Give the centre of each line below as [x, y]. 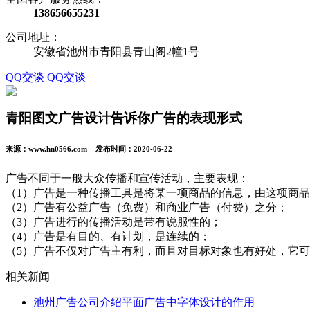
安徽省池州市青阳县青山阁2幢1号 [116, 52]
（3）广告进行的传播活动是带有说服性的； [113, 221]
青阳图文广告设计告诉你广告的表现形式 [124, 118]
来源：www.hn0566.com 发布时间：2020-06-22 [89, 148]
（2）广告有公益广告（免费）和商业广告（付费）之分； [147, 207]
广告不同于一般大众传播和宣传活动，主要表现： [127, 178]
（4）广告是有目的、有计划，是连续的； [108, 236]
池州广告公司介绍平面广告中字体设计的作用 [144, 302]
